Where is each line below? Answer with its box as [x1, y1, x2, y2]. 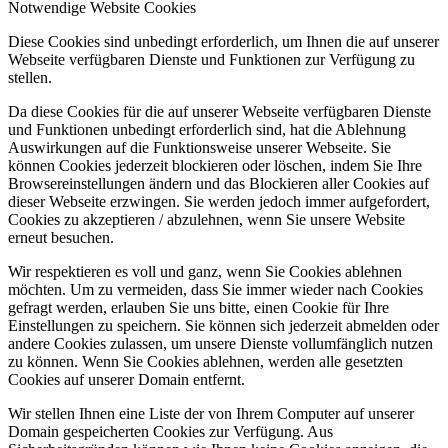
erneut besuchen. [8, 229, 114, 247]
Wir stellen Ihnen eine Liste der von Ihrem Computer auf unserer [8, 405, 414, 423]
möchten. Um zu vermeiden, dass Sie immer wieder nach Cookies [8, 281, 423, 299]
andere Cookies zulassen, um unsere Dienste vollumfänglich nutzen [8, 335, 433, 353]
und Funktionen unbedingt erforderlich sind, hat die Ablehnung [8, 121, 406, 139]
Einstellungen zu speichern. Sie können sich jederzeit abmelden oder [8, 317, 439, 335]
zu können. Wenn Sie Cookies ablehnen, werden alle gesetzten [8, 353, 403, 371]
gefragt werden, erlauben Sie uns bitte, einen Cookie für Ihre [8, 299, 389, 317]
